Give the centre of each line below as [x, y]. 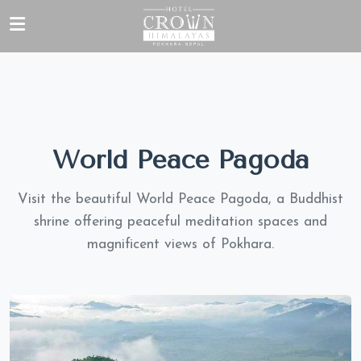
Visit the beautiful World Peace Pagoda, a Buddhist [180, 199]
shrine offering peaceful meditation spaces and [180, 222]
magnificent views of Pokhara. [180, 245]
